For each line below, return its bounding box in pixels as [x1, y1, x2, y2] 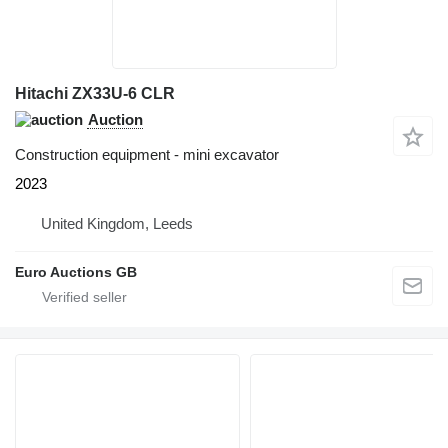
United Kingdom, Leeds [41, 215, 193, 233]
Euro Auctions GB [15, 264, 137, 281]
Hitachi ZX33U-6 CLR [15, 85, 175, 103]
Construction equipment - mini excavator [15, 146, 279, 164]
